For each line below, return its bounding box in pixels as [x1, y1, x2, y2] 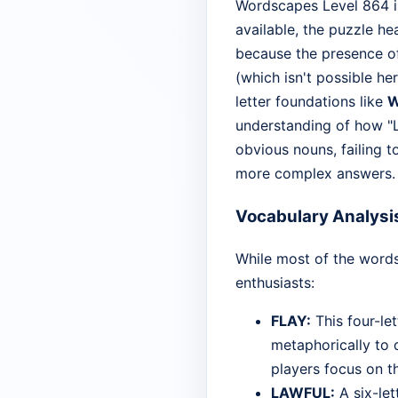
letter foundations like [235, 92, 387, 111]
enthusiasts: [235, 273, 314, 291]
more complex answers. [235, 164, 395, 183]
